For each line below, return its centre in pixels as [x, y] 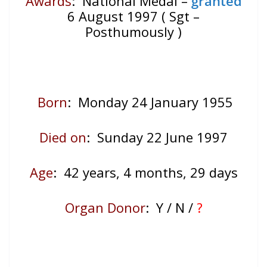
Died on [63, 137]
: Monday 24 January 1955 [150, 102]
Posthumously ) [133, 32]
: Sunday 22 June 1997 [157, 137]
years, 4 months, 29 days [160, 173]
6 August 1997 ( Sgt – [133, 16]
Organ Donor [105, 208]
